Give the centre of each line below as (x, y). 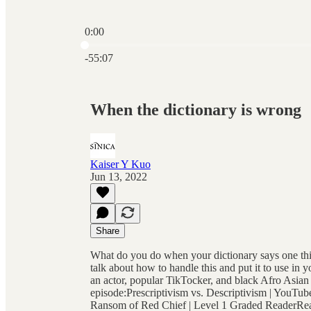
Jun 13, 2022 (119, 176)
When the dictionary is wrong (196, 109)
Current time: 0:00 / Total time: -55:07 (167, 43)
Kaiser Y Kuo (120, 164)
